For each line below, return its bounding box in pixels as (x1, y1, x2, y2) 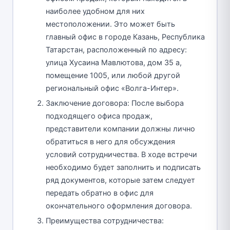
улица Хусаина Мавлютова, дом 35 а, (46, 57, 182, 67)
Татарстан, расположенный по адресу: (46, 45, 187, 54)
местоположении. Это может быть (46, 19, 175, 29)
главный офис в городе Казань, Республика (46, 32, 205, 42)
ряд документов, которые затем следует (46, 175, 195, 185)
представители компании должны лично (46, 124, 195, 133)
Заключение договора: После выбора (46, 98, 184, 108)
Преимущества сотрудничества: (46, 216, 164, 225)
